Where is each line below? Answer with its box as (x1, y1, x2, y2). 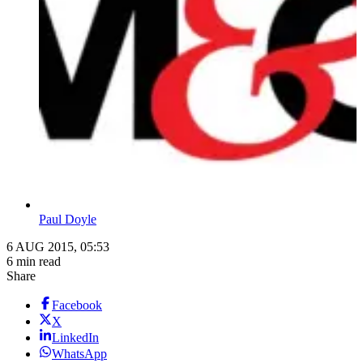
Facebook (52, 298, 102, 313)
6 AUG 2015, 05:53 (6, 240, 109, 254)
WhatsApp (52, 347, 107, 361)
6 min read (6, 254, 61, 269)
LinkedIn (52, 331, 99, 345)
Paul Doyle (39, 212, 96, 227)
